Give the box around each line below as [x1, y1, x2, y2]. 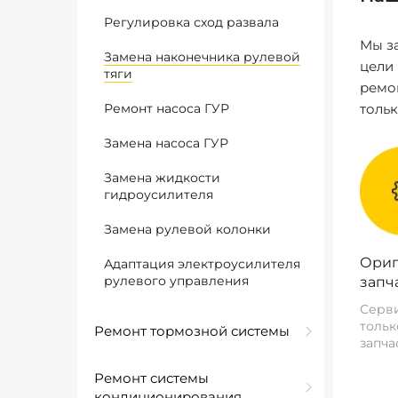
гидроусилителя [104, 187, 213, 203]
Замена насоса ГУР [104, 135, 228, 151]
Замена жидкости [104, 170, 220, 186]
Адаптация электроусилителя [104, 256, 300, 272]
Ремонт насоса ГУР [104, 100, 229, 116]
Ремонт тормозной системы [94, 322, 290, 339]
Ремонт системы [94, 370, 209, 386]
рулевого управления [104, 273, 249, 289]
